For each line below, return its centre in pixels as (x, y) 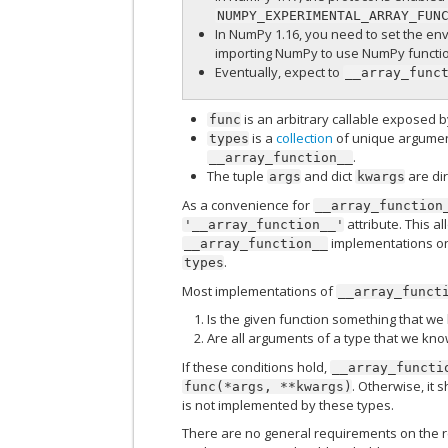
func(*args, (228, 386)
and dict (328, 176)
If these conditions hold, (256, 366)
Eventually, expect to (279, 72)
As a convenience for (248, 205)
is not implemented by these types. (288, 404)
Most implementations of (259, 290)
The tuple (237, 176)
